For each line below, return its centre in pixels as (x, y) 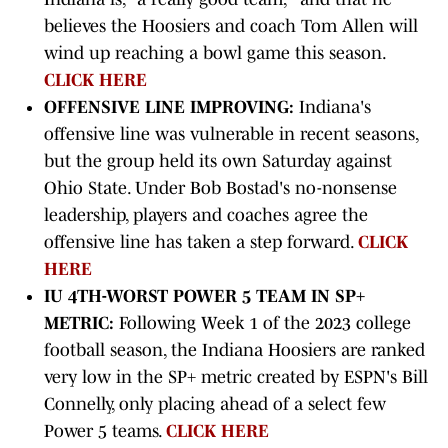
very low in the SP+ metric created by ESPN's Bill (236, 377)
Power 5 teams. (105, 431)
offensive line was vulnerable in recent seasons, (231, 134)
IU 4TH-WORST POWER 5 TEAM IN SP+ (204, 296)
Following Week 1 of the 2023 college (265, 323)
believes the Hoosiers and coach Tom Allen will (231, 26)
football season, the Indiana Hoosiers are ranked (234, 350)
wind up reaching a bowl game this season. (214, 53)
